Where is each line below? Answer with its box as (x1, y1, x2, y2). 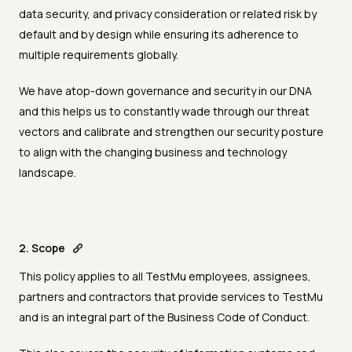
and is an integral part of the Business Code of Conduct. (19, 310, 310, 325)
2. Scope (19, 240, 65, 256)
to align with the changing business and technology (19, 145, 287, 160)
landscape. (19, 165, 76, 181)
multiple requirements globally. (19, 47, 178, 63)
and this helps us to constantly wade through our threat (19, 104, 310, 119)
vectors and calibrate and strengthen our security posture (19, 124, 324, 140)
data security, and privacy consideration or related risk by (19, 6, 317, 22)
